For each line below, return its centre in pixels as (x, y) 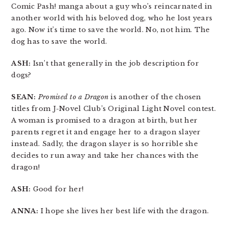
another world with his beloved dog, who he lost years (112, 18)
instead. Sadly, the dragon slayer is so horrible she (105, 144)
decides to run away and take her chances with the (105, 156)
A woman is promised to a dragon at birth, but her (105, 121)
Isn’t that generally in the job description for (115, 64)
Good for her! (57, 189)
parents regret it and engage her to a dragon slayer (106, 132)
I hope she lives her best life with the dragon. (124, 211)
